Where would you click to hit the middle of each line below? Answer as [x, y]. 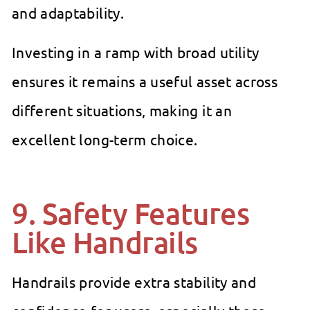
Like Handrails [105, 243]
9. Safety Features [131, 213]
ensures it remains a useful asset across [145, 81]
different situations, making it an [122, 110]
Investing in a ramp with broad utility [136, 52]
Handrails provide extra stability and [134, 282]
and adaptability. [68, 13]
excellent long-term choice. [105, 139]
